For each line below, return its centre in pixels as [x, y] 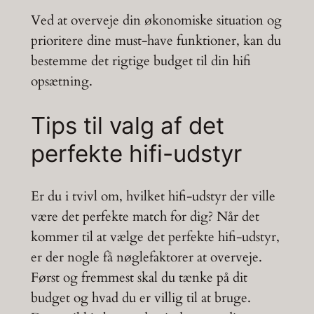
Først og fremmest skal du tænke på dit [139, 278]
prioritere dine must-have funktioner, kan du [156, 40]
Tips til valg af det [127, 125]
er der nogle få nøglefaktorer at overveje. [146, 258]
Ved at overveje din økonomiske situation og [156, 20]
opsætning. [61, 81]
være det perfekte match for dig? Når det [145, 217]
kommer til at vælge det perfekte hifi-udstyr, [155, 237]
